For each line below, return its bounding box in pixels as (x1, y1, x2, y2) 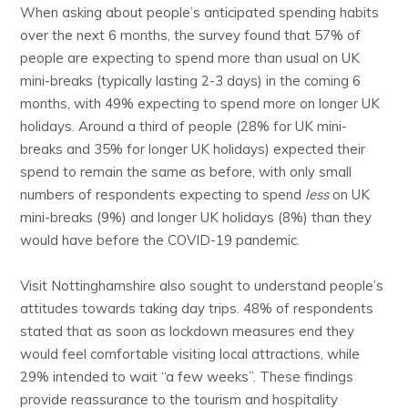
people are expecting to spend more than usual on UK (20, 49, 361, 67)
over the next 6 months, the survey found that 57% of (20, 26, 362, 45)
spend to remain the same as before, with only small (20, 163, 352, 181)
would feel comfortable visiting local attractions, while (20, 345, 361, 363)
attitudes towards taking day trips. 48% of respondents (20, 300, 374, 318)
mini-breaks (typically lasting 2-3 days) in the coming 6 (20, 72, 362, 90)
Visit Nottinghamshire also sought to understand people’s (20, 277, 384, 295)
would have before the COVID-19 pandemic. (20, 231, 301, 250)
